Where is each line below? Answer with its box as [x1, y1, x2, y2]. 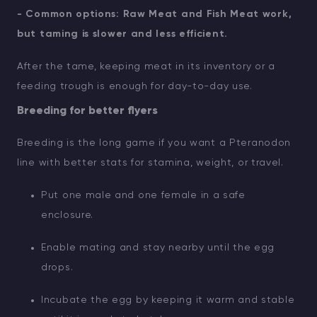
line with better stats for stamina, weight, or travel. [17, 157, 284, 168]
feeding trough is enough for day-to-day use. [17, 81, 253, 91]
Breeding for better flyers [17, 105, 158, 117]
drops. [41, 262, 74, 272]
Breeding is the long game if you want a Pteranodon [17, 137, 292, 148]
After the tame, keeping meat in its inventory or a [17, 61, 276, 71]
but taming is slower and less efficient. [17, 28, 228, 39]
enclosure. [41, 209, 93, 220]
